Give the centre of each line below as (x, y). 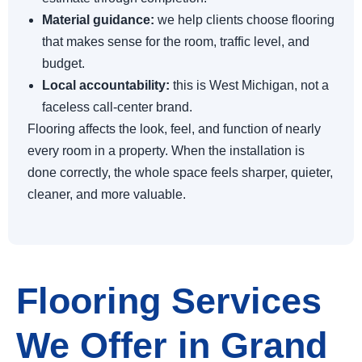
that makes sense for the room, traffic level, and (176, 42)
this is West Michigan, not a (249, 86)
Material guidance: (98, 20)
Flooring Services (169, 300)
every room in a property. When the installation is (166, 151)
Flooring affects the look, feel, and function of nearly (174, 129)
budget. (63, 64)
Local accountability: (106, 86)
